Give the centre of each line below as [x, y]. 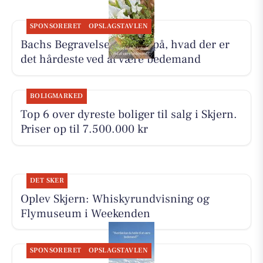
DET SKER [47, 180]
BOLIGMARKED [56, 96]
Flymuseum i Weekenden [85, 213]
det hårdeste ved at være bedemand [110, 60]
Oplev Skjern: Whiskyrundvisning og [115, 199]
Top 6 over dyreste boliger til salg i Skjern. [129, 115]
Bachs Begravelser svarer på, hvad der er [125, 45]
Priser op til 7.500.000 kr [84, 129]
